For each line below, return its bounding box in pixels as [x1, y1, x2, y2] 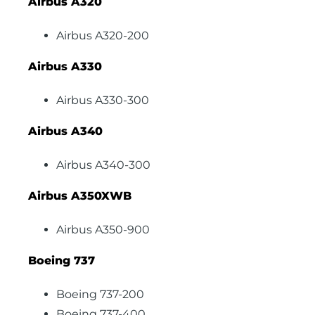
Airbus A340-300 [56, 158, 150, 172]
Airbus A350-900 [56, 223, 150, 236]
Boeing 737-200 [56, 288, 144, 301]
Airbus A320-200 [56, 29, 149, 42]
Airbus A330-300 [56, 94, 149, 107]
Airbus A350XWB [28, 189, 131, 202]
